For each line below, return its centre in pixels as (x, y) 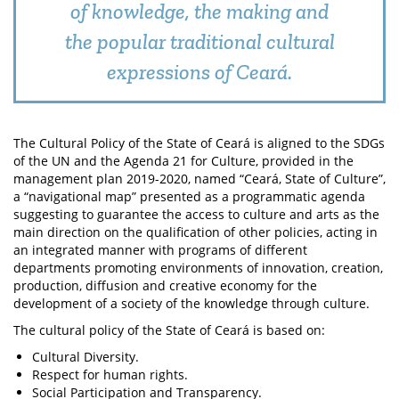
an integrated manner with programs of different (160, 250)
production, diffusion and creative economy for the (165, 285)
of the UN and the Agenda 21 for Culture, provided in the (183, 161)
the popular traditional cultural (199, 41)
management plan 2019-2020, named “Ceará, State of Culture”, (199, 179)
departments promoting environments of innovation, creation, (198, 268)
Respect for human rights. (110, 375)
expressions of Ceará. (199, 72)
